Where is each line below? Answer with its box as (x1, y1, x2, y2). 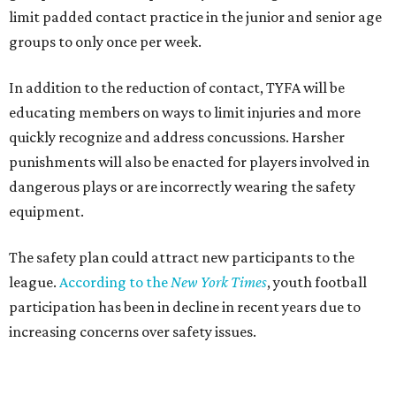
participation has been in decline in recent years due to (9, 298, 361, 316)
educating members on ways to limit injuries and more (9, 103, 361, 121)
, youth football (267, 273, 367, 291)
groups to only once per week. (9, 33, 202, 50)
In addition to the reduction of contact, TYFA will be (9, 79, 345, 96)
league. (9, 273, 59, 291)
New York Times (171, 273, 267, 291)
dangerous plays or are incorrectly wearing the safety (9, 178, 355, 195)
